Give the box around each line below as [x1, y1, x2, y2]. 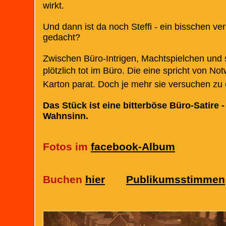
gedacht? [43, 32, 80, 42]
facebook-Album [91, 141, 175, 153]
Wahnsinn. [43, 110, 88, 121]
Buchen [43, 174, 85, 186]
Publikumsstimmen [126, 174, 225, 186]
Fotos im [43, 141, 91, 153]
